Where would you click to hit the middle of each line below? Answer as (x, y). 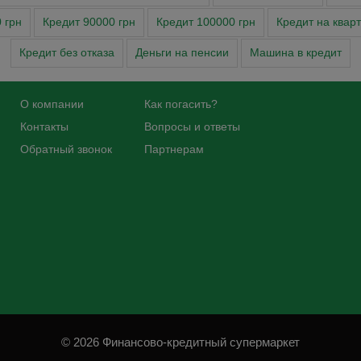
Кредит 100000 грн (206, 23)
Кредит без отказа (67, 53)
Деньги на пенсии (182, 53)
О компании (52, 104)
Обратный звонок (66, 149)
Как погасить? (180, 104)
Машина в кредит (296, 53)
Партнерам (174, 149)
